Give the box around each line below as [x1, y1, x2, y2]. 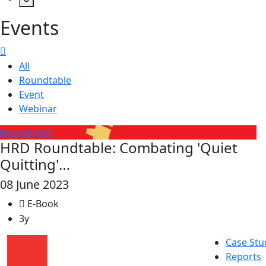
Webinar [19, 102, 57, 115]
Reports [226, 250, 261, 263]
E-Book [25, 197, 59, 210]
